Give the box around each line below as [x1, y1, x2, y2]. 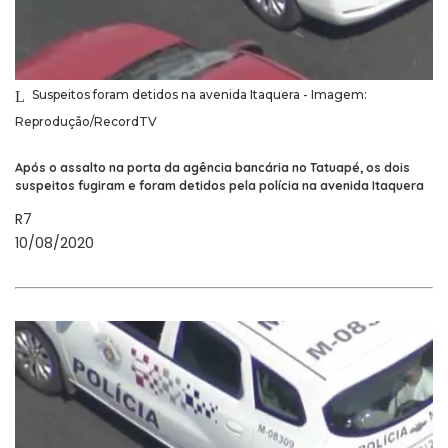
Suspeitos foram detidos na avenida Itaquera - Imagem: [32, 87, 367, 103]
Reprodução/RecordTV [15, 114, 157, 130]
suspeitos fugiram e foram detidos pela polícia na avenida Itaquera [15, 178, 424, 194]
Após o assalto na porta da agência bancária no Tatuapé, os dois [15, 160, 410, 176]
